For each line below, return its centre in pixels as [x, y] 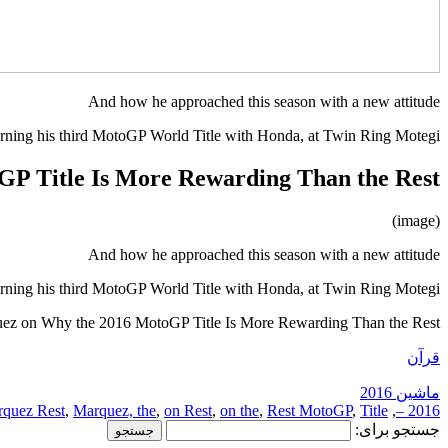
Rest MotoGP [309, 410]
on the [239, 410]
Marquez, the [114, 410]
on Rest [188, 410]
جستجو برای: [397, 429]
